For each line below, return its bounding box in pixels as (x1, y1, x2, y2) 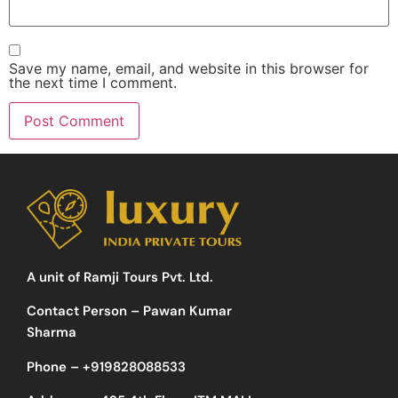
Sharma (27, 323, 76, 342)
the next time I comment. (9, 73, 177, 92)
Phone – (27, 357, 83, 376)
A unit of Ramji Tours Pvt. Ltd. (27, 267, 213, 286)
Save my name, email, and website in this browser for (9, 59, 369, 77)
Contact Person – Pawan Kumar (27, 302, 232, 321)
